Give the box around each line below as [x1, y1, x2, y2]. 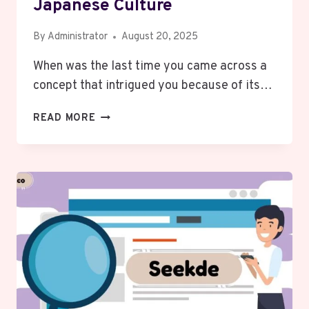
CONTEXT [94, 141, 146, 154]
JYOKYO [94, 109, 139, 123]
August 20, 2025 [121, 30, 199, 44]
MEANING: [94, 125, 146, 139]
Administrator [48, 30, 108, 44]
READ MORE [33, 112, 96, 126]
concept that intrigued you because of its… [33, 78, 272, 94]
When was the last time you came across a [33, 59, 267, 75]
